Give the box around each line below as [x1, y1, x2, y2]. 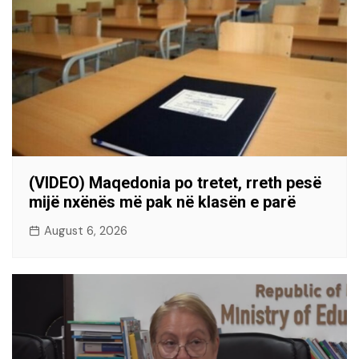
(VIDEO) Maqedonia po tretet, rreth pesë [29, 173, 321, 193]
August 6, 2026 [44, 223, 127, 240]
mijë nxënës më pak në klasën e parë [29, 192, 296, 212]
